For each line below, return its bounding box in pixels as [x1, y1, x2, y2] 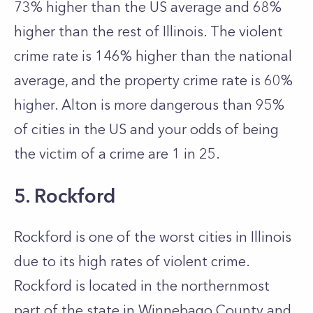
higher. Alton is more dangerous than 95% [14, 96, 284, 113]
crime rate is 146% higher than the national [14, 48, 292, 64]
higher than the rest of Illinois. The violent [14, 23, 283, 40]
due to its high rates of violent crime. [14, 253, 249, 270]
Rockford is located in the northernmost [14, 277, 270, 294]
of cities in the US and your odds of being [14, 121, 279, 138]
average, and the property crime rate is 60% [14, 72, 293, 89]
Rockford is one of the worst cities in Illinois [14, 228, 291, 245]
